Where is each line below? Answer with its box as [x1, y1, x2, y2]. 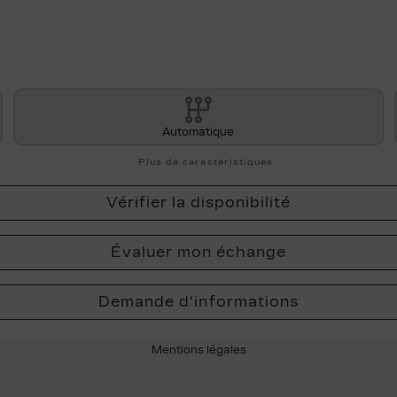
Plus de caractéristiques [135, 156, 273, 167]
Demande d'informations [98, 292, 299, 310]
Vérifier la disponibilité [105, 193, 292, 211]
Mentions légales [151, 343, 246, 356]
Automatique [162, 125, 235, 138]
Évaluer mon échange [110, 243, 287, 261]
